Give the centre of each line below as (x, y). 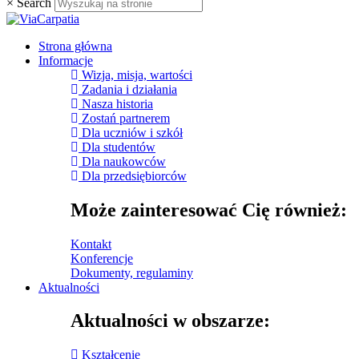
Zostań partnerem (126, 118)
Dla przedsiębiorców (134, 175)
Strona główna (75, 46)
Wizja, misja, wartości (137, 75)
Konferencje (102, 258)
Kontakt (91, 244)
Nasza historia (117, 103)
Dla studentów (119, 147)
